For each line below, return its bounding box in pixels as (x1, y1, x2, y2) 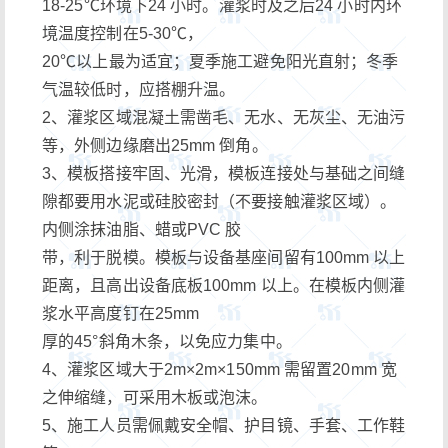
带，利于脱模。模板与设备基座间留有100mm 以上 (42, 248, 406, 266)
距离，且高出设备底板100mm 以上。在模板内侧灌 (42, 276, 406, 294)
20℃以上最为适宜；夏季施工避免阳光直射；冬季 (42, 52, 399, 70)
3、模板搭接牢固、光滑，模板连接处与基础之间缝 (42, 164, 406, 182)
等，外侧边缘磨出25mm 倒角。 (42, 136, 268, 154)
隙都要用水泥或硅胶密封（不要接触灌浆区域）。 (42, 192, 397, 210)
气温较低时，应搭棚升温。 (42, 80, 236, 98)
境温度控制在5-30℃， (42, 24, 204, 42)
